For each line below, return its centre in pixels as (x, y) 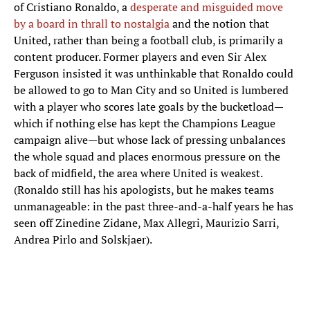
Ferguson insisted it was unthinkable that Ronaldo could (154, 74)
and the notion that (219, 24)
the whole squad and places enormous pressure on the (147, 157)
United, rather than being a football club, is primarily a (148, 40)
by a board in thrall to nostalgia (92, 24)
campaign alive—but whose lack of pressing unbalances (150, 140)
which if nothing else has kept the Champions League (145, 124)
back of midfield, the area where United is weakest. (138, 173)
